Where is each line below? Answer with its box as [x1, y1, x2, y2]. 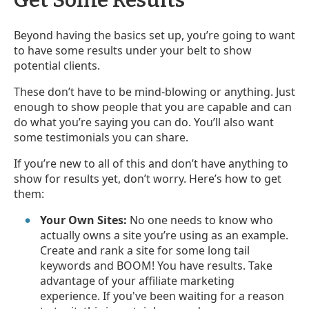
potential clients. [14, 57, 100, 73]
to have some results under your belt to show [14, 42, 252, 58]
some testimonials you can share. [14, 129, 188, 145]
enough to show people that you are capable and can [14, 99, 292, 114]
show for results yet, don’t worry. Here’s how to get [14, 170, 281, 186]
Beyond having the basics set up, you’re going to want [14, 27, 295, 43]
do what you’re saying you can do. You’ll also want [14, 114, 274, 130]
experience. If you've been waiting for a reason [40, 288, 285, 303]
